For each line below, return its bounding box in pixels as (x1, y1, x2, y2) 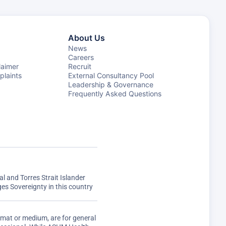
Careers (68, 53, 94, 62)
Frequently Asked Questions (68, 89, 162, 98)
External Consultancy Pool (68, 71, 154, 80)
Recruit (68, 62, 92, 71)
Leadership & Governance (68, 80, 154, 89)
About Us (68, 33, 105, 43)
